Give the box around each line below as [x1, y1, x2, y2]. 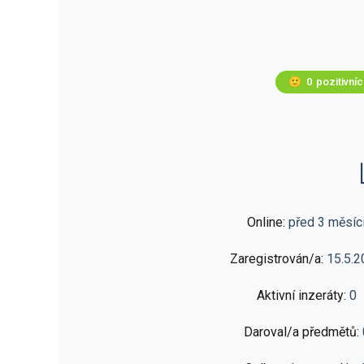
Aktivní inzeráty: [256, 287, 349, 303]
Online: [247, 214, 288, 230]
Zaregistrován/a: [230, 250, 327, 266]
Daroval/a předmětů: [243, 323, 362, 340]
